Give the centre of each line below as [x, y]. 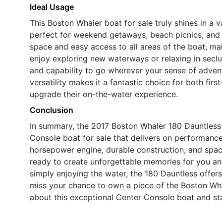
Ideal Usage [52, 7]
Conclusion [52, 110]
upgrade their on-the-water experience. [104, 94]
